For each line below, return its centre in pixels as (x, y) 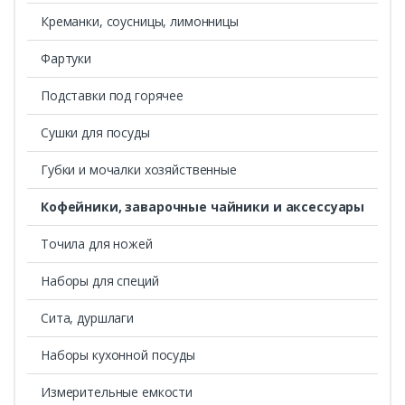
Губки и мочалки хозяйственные (138, 169)
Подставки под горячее (112, 95)
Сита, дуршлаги (87, 317)
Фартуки (66, 58)
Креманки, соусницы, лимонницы (139, 21)
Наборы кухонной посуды (118, 354)
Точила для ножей (96, 243)
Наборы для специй (99, 280)
